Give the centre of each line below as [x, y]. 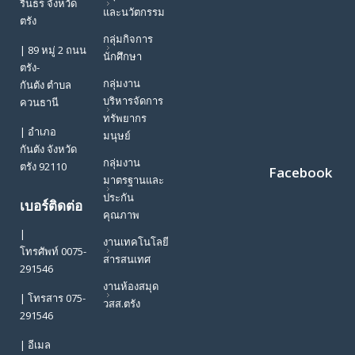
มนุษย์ [116, 135]
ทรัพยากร [124, 118]
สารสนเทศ [126, 259]
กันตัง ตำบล [46, 84]
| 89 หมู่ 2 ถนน [53, 50]
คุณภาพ [121, 214]
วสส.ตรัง [121, 303]
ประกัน [118, 197]
